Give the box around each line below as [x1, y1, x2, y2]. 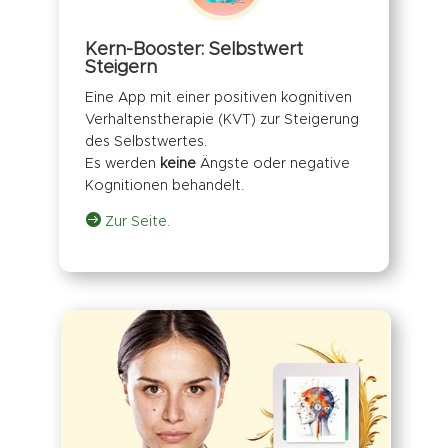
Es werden [84, 157, 160, 172]
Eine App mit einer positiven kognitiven [84, 91, 352, 106]
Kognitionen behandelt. [84, 179, 244, 194]
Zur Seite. [100, 215, 170, 230]
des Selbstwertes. [84, 135, 207, 150]
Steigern [84, 59, 157, 78]
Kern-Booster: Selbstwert [84, 41, 303, 60]
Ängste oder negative [195, 157, 350, 172]
